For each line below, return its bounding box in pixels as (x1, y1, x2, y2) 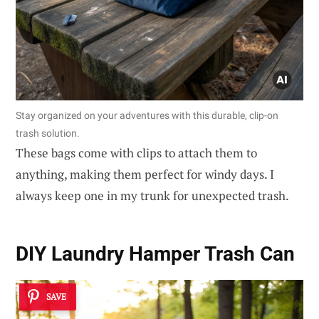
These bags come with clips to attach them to (16, 144, 257, 161)
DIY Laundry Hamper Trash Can (16, 242, 295, 266)
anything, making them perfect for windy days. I (16, 165, 274, 182)
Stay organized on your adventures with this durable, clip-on (16, 109, 278, 121)
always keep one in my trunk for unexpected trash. (16, 187, 289, 204)
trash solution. (16, 127, 80, 139)
